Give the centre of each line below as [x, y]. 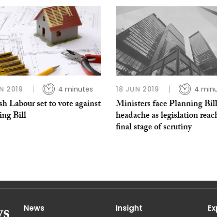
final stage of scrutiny [154, 128]
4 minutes [75, 89]
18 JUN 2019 [138, 89]
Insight [129, 208]
